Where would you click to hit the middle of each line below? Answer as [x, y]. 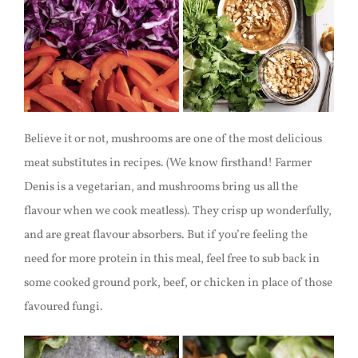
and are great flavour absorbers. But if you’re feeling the [165, 236]
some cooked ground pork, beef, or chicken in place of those [178, 284]
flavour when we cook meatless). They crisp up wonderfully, [177, 212]
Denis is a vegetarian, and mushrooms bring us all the [161, 188]
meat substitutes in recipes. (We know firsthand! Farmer [167, 164]
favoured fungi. [63, 308]
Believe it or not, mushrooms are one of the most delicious [173, 140]
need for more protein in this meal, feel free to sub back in [171, 260]
